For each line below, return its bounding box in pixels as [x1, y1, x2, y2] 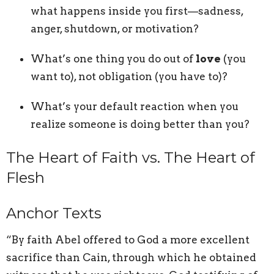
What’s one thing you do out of [31, 52, 196, 65]
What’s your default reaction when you [31, 100, 239, 113]
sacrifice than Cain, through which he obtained [6, 251, 256, 264]
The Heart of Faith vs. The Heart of [6, 148, 255, 166]
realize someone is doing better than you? [31, 117, 250, 130]
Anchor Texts [6, 204, 102, 222]
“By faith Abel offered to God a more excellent [6, 234, 250, 246]
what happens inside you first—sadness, [31, 4, 243, 17]
